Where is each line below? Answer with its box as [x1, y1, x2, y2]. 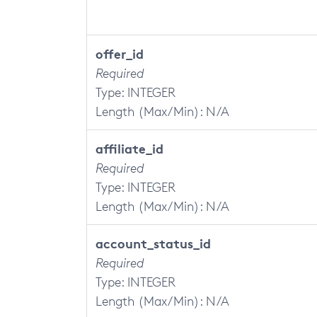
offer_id [96, 45, 144, 62]
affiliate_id [96, 140, 163, 156]
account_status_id [96, 235, 211, 251]
